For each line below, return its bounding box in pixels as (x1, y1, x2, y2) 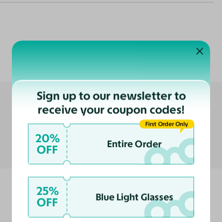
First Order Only (145, 120, 189, 128)
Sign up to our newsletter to (36, 88, 186, 103)
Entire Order (107, 138, 162, 150)
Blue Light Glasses (95, 191, 173, 203)
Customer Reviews (35, 46, 187, 67)
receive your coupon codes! (37, 102, 185, 116)
